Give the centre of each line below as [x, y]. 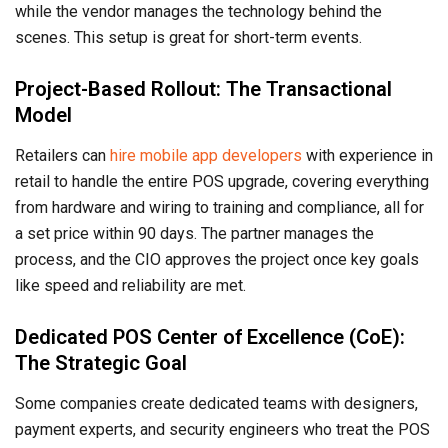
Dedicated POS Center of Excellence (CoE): [210, 336]
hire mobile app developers [206, 155]
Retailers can [62, 155]
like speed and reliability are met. [130, 285]
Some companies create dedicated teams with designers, [216, 403]
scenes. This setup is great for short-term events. [188, 37]
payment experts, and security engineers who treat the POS [222, 429]
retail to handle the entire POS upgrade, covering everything [222, 181]
